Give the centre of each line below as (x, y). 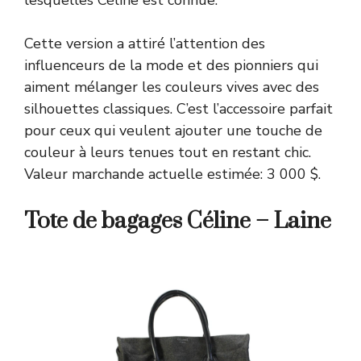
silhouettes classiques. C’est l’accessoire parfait (178, 108)
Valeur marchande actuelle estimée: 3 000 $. (172, 174)
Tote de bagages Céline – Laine (178, 221)
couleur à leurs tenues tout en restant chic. (168, 152)
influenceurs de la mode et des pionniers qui (171, 65)
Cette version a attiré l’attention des (145, 43)
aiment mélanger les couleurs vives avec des (172, 87)
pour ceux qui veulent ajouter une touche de (173, 130)
